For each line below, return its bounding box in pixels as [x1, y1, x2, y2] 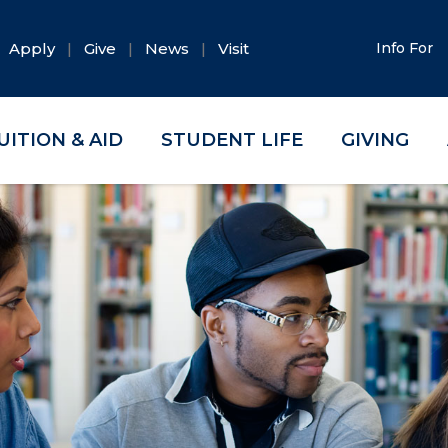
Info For [376, 39, 438, 57]
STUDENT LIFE [161, 129, 304, 151]
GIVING [340, 129, 409, 151]
